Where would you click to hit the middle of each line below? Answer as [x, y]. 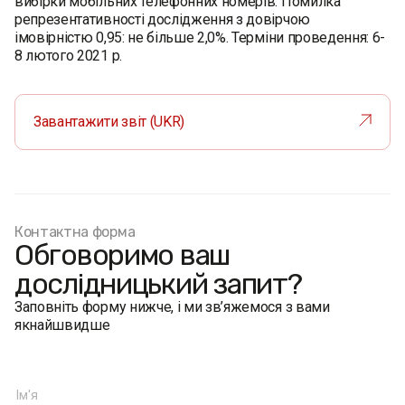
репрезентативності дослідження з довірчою [162, 19]
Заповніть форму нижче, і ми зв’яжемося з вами [172, 307]
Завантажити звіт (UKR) [109, 122]
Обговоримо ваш [122, 255]
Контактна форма [75, 232]
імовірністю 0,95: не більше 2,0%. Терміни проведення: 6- [200, 38]
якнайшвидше [62, 325]
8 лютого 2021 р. [68, 56]
